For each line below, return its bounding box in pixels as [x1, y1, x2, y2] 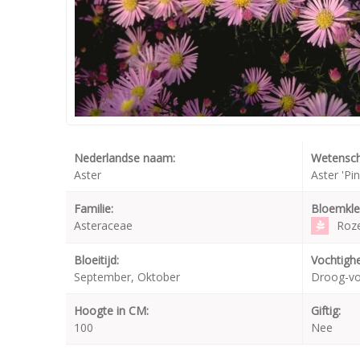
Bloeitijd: [74, 252, 119, 268]
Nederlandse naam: [74, 150, 175, 166]
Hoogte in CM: [74, 303, 149, 319]
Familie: [74, 201, 113, 217]
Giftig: [311, 303, 341, 319]
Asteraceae [74, 218, 133, 234]
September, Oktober [74, 269, 180, 285]
